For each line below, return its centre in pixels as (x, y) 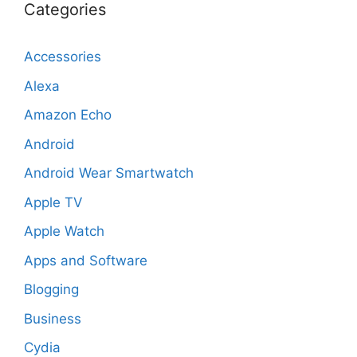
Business (53, 318)
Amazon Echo (68, 115)
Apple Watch (64, 231)
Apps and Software (86, 260)
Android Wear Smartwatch (109, 173)
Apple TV (53, 202)
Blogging (51, 290)
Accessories (63, 57)
